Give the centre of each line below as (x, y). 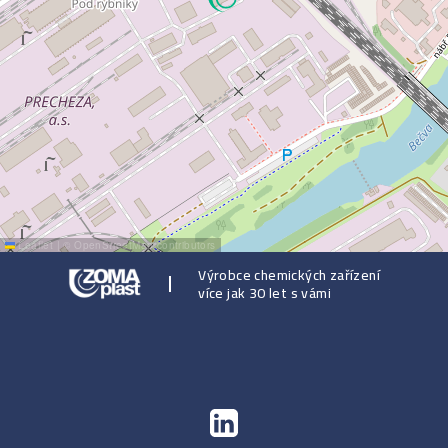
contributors (184, 245)
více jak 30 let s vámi (264, 293)
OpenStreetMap (114, 245)
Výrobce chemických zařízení (289, 275)
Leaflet (34, 245)
